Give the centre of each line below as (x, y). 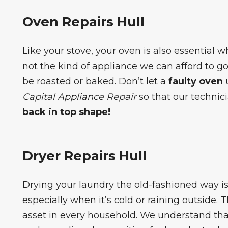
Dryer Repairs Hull (84, 155)
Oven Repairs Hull (83, 21)
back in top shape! (66, 112)
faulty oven (195, 81)
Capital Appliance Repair (79, 96)
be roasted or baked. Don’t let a (95, 81)
